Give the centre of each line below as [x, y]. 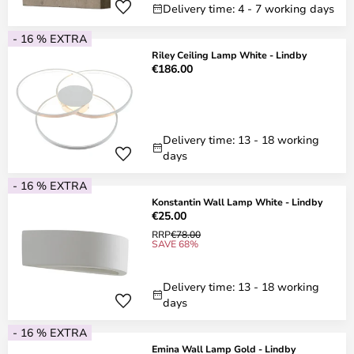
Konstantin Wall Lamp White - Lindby [237, 201]
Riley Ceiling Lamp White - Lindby [229, 55]
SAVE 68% [175, 243]
